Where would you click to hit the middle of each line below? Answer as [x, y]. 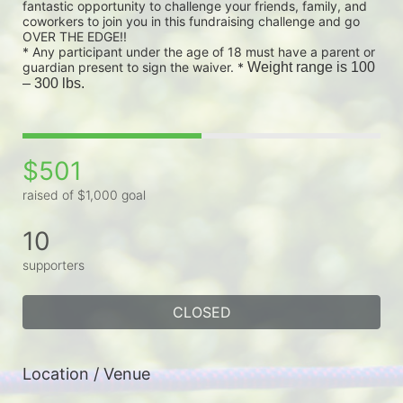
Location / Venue [86, 373]
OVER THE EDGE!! [75, 36]
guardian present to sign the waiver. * [135, 67]
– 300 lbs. [54, 83]
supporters [54, 264]
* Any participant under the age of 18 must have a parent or [199, 52]
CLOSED [201, 312]
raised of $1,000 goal [84, 194]
